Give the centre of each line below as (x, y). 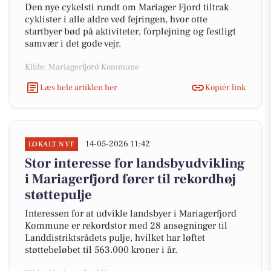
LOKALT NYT (51, 144)
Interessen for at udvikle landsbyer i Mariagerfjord (131, 214)
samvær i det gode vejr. (73, 44)
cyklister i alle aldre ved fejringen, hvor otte (116, 19)
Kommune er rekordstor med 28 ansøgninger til (126, 226)
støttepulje (58, 195)
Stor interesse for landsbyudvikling (135, 163)
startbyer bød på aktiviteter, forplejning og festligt (130, 31)
